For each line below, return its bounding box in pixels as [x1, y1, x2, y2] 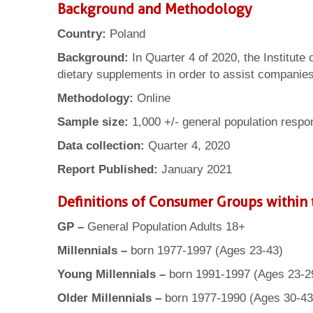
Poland [106, 27, 145, 41]
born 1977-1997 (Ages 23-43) [127, 244, 283, 257]
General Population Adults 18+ [84, 220, 245, 233]
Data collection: [57, 139, 145, 152]
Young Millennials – [57, 268, 166, 281]
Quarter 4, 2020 [145, 139, 230, 152]
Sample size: [57, 115, 129, 129]
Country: [57, 27, 106, 41]
